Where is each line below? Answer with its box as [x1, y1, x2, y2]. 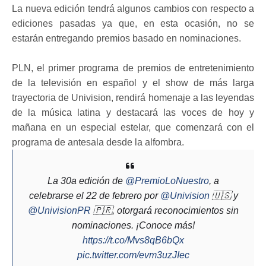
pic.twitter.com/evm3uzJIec [77, 249, 189, 260]
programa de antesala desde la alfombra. [12, 137, 184, 147]
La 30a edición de [47, 175, 125, 186]
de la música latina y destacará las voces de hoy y [12, 107, 254, 118]
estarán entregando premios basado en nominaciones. [12, 33, 241, 43]
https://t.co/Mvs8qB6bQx [83, 235, 184, 245]
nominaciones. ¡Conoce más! [72, 220, 195, 230]
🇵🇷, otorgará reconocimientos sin [91, 205, 239, 216]
